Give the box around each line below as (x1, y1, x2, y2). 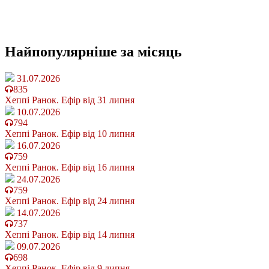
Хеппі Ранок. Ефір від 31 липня (5, 95, 134, 106)
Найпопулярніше (5, 44, 121, 60)
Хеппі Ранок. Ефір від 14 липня (5, 229, 134, 240)
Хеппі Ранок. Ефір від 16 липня (5, 162, 134, 173)
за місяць (121, 44, 182, 60)
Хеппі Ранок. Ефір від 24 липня (5, 196, 134, 207)
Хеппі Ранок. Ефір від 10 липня (5, 128, 134, 139)
